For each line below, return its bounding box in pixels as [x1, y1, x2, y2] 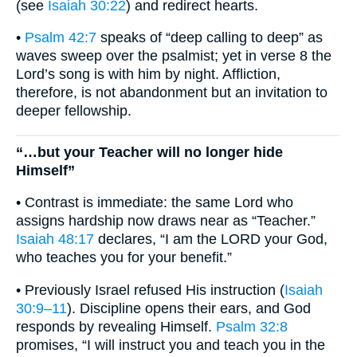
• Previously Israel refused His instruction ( [16, 282, 284, 299]
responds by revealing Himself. [16, 319, 216, 335]
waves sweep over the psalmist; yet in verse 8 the [16, 48, 331, 65]
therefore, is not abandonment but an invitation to [16, 84, 328, 101]
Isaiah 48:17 [16, 231, 94, 248]
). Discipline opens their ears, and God [67, 300, 311, 317]
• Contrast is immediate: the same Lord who [16, 194, 293, 211]
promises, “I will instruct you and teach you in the [16, 337, 325, 354]
